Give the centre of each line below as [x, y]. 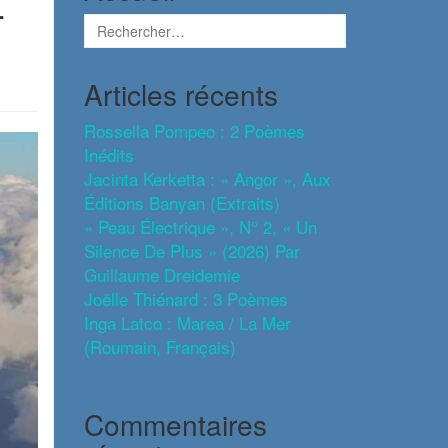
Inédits [108, 154]
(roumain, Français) [159, 346]
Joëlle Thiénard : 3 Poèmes [185, 298]
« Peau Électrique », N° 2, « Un [200, 226]
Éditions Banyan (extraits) [181, 202]
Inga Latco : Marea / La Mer [187, 322]
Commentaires [175, 424]
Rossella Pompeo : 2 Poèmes [194, 130]
